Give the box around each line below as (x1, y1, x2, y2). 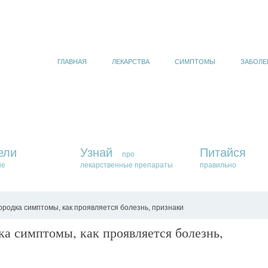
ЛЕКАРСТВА (112, 58, 150, 65)
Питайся (200, 146, 246, 159)
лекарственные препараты (80, 161, 173, 169)
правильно (200, 161, 236, 169)
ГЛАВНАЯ (57, 58, 87, 65)
